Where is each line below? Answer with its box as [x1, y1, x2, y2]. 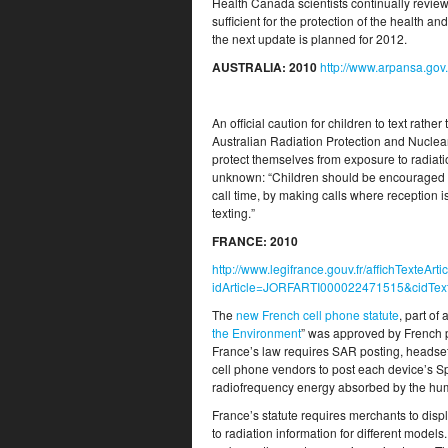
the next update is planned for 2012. [212, 30, 407, 47]
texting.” [212, 204, 255, 221]
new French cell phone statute [236, 306, 399, 323]
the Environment [212, 324, 301, 341]
